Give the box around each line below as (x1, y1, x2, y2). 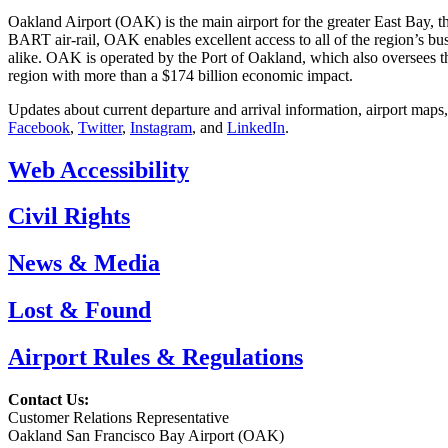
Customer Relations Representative (8, 409, 229, 427)
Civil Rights (8, 203, 130, 230)
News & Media (8, 250, 160, 277)
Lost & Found (8, 297, 151, 324)
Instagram (130, 118, 192, 136)
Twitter (78, 118, 122, 136)
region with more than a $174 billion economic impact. (8, 66, 353, 84)
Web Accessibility (8, 156, 189, 183)
